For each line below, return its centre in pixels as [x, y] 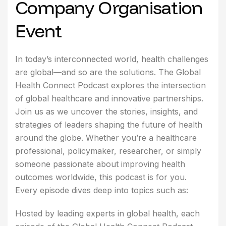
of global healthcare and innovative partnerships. [109, 98]
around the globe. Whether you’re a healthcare [106, 137]
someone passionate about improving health [100, 164]
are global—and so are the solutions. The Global [108, 72]
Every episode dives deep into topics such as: [102, 190]
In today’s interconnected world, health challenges [112, 59]
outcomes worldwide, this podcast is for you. [101, 177]
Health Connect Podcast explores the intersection [110, 85]
